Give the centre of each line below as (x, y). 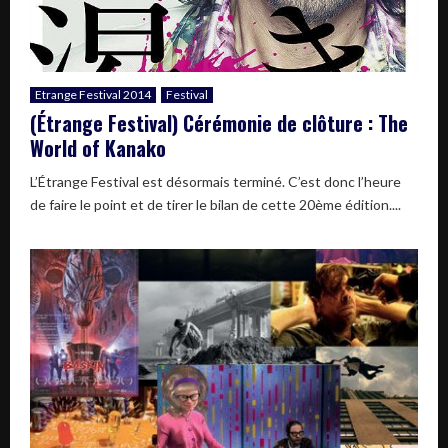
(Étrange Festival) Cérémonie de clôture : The (219, 123)
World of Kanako (98, 148)
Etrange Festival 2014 (93, 95)
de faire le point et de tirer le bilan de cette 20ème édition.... (215, 205)
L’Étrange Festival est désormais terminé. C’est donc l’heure (215, 182)
